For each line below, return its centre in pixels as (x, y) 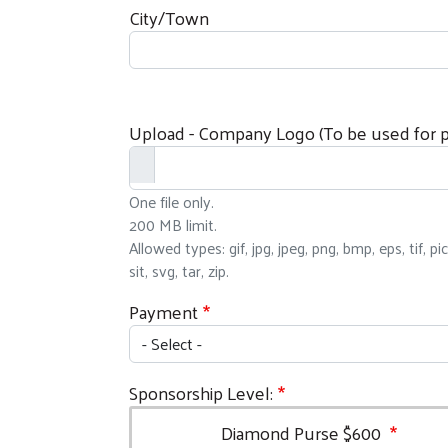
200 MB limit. (173, 225)
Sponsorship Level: (201, 393)
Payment (163, 312)
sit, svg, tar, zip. (179, 271)
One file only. (171, 202)
